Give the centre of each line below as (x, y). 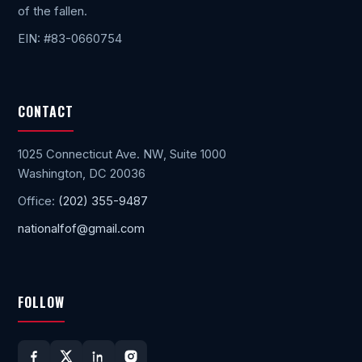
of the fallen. (53, 12)
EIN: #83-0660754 (70, 39)
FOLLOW (41, 302)
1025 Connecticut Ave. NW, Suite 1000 (122, 155)
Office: (38, 202)
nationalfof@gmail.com (81, 229)
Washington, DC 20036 (82, 174)
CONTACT (46, 112)
